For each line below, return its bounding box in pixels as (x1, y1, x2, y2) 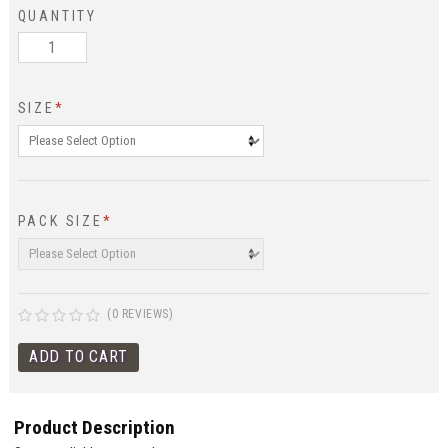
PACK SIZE (17, 213, 103, 230)
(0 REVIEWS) (107, 307, 174, 322)
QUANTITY (17, 7, 97, 24)
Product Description (14, 416, 176, 440)
